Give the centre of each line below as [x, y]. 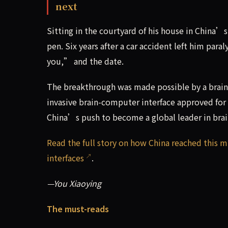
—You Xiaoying [74, 183]
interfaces [65, 158]
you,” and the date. [85, 61]
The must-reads [78, 208]
